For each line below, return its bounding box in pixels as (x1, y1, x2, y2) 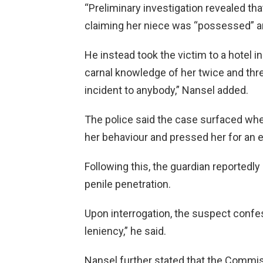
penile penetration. (85, 178, 171, 191)
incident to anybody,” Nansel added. (85, 84, 248, 97)
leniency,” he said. (85, 225, 166, 238)
